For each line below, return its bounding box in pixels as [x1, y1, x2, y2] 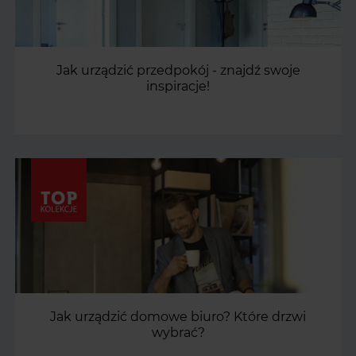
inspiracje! [146, 79, 210, 95]
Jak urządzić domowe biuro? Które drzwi [50, 309, 306, 325]
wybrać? [151, 325, 205, 341]
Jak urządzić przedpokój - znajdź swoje [56, 63, 300, 79]
